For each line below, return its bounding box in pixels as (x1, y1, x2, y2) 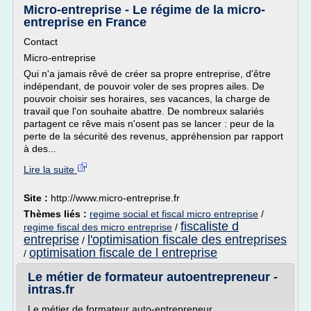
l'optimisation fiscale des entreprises (87, 233, 287, 246)
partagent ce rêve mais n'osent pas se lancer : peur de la (24, 118, 274, 129)
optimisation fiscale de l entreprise (29, 246, 217, 260)
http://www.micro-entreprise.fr (51, 192, 180, 203)
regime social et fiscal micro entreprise (90, 208, 258, 219)
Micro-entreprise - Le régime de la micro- (24, 3, 265, 17)
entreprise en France (24, 15, 146, 29)
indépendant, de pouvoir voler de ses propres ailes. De (24, 81, 264, 92)
